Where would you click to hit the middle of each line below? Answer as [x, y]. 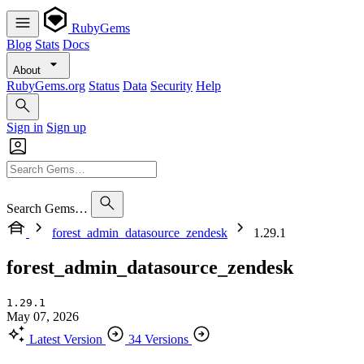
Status [104, 86]
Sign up [66, 127]
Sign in [25, 127]
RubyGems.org [46, 86]
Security [171, 86]
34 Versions [158, 339]
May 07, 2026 [43, 316]
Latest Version [66, 339]
